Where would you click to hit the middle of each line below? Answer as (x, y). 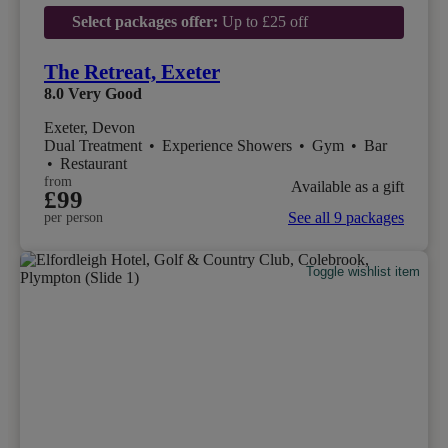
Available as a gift (347, 186)
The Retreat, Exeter (132, 72)
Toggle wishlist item (363, 271)
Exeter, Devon (89, 128)
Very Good (105, 94)
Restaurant (93, 164)
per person (73, 218)
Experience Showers (229, 146)
